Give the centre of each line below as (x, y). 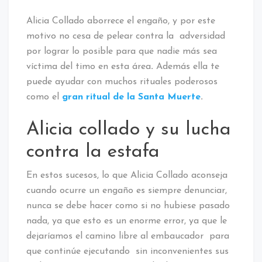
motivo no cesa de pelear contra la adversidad (126, 36)
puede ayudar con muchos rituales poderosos (122, 82)
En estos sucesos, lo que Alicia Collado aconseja (127, 175)
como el (44, 97)
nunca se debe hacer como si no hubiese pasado (128, 206)
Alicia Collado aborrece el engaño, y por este (121, 21)
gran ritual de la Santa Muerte (131, 97)
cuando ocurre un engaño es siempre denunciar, (127, 190)
